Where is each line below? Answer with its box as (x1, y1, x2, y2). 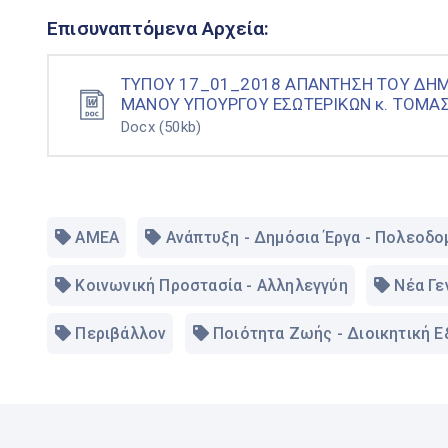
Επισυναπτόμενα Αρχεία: (47, 16, 270, 40)
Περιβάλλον (75, 323, 167, 343)
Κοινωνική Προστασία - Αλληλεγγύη (75, 275, 348, 295)
